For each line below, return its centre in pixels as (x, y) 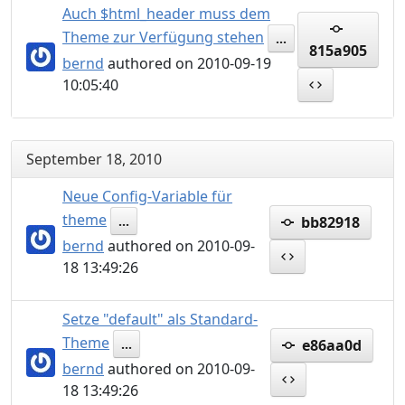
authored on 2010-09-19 (188, 63)
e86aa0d (330, 345)
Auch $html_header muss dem (166, 14)
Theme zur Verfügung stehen (163, 37)
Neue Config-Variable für (147, 196)
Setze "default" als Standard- (160, 319)
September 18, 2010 (94, 159)
